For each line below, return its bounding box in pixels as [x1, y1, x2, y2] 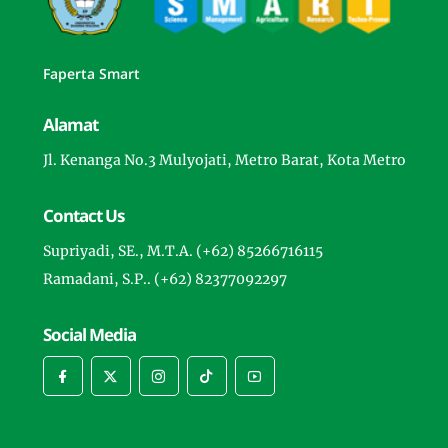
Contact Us [42, 204, 124, 228]
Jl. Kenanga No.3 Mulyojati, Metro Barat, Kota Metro [42, 151, 406, 170]
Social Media [42, 323, 136, 347]
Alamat [42, 113, 98, 137]
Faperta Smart [42, 64, 140, 84]
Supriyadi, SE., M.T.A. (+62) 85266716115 [42, 242, 323, 261]
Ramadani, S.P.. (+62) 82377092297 [42, 270, 287, 289]
